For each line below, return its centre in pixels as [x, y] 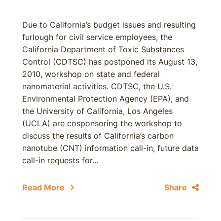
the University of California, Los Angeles [97, 111]
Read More [43, 187]
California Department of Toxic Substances [103, 49]
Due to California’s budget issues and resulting [109, 25]
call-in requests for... [60, 160]
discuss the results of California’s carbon [98, 136]
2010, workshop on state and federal [91, 74]
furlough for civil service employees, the [97, 37]
